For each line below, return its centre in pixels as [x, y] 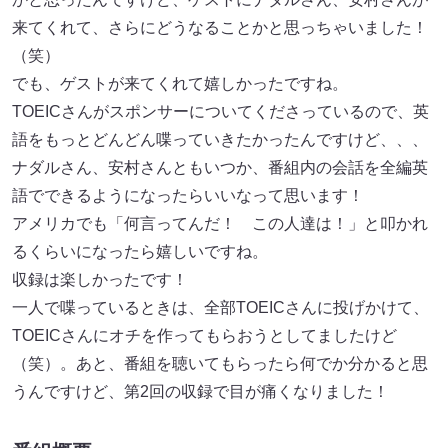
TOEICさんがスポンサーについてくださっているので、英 [220, 111]
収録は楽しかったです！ [100, 279]
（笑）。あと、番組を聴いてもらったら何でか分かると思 [220, 363]
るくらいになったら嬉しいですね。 [140, 251]
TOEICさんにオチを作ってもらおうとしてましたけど [204, 335]
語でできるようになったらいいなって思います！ [188, 195]
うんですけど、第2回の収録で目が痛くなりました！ [200, 391]
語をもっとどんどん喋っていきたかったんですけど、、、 [220, 139]
